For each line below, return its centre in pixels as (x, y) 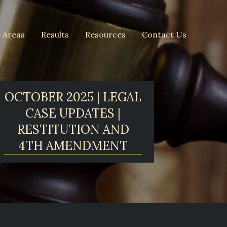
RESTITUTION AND (73, 129)
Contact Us (164, 34)
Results (55, 34)
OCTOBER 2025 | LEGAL (73, 97)
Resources (105, 34)
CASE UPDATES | (73, 113)
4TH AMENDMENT (73, 146)
